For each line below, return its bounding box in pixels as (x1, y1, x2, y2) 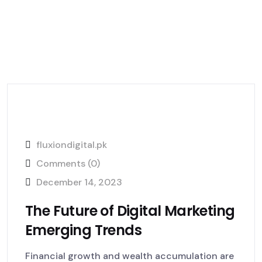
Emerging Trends (25, 220, 142, 240)
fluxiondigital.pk (36, 139, 107, 151)
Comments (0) (34, 157, 100, 170)
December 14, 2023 (36, 176, 122, 188)
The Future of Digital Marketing (25, 201, 235, 220)
